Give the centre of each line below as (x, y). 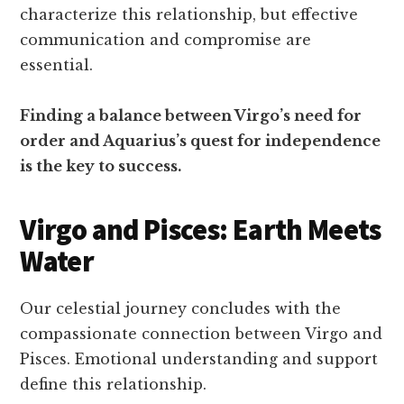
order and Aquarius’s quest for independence (201, 141)
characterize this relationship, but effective (189, 14)
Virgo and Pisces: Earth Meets (201, 230)
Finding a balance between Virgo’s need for (191, 115)
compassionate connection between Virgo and (202, 334)
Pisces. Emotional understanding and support (199, 359)
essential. (57, 65)
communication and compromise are (166, 40)
